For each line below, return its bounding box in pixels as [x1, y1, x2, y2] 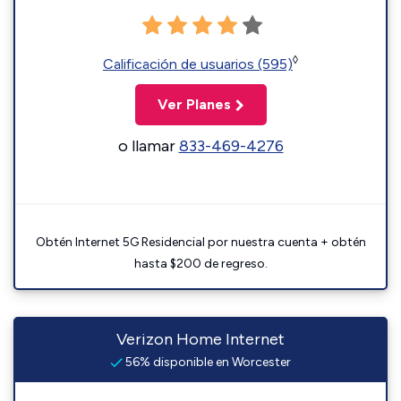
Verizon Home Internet [116, 329, 285, 349]
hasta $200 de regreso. [133, 256, 268, 271]
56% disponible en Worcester [123, 354, 291, 370]
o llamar [117, 136, 179, 156]
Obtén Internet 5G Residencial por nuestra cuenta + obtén [35, 235, 366, 250]
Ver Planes [157, 96, 231, 113]
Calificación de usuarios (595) [103, 55, 293, 73]
